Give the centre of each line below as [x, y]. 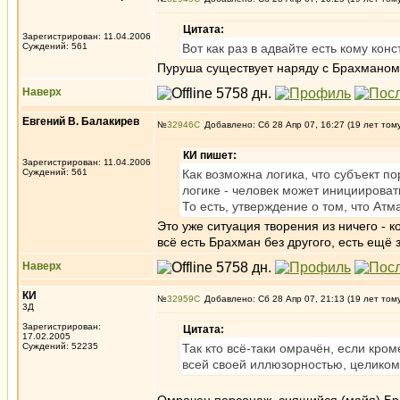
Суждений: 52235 [60, 346]
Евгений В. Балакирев [81, 121]
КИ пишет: [210, 155]
